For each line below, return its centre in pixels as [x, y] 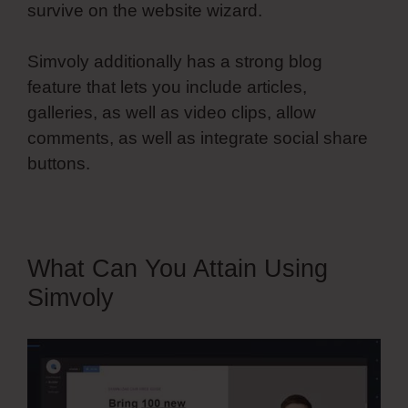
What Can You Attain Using [178, 269]
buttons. [59, 164]
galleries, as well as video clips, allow [172, 113]
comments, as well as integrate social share [198, 138]
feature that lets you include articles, [167, 87]
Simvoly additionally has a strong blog [175, 62]
